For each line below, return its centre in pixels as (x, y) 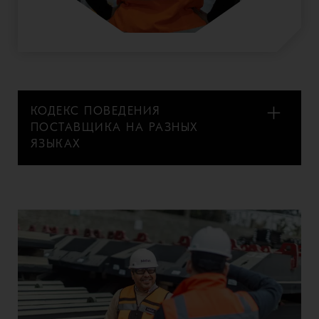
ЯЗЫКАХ (56, 144)
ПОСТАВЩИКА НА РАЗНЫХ (114, 128)
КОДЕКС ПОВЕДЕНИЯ (95, 111)
